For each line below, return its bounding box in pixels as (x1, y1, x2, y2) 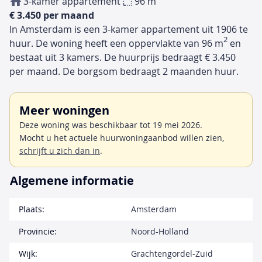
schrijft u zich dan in (19, 144, 100, 156)
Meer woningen (19, 102, 109, 118)
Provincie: (19, 225, 57, 237)
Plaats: (19, 203, 44, 215)
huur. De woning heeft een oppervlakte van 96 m (9, 36, 223, 50)
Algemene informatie (10, 172, 134, 188)
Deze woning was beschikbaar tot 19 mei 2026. (19, 119, 202, 130)
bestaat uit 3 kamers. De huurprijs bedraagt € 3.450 (9, 50, 236, 64)
